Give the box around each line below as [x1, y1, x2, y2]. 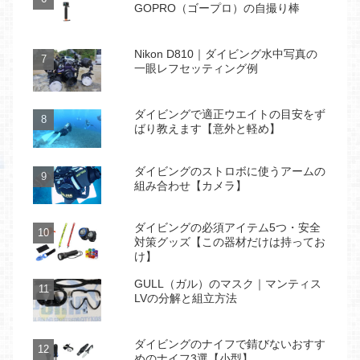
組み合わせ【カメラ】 [134, 178, 247, 192]
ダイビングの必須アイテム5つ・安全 [134, 221, 321, 235]
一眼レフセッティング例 [134, 62, 258, 76]
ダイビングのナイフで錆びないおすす [134, 337, 325, 351]
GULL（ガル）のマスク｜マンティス [134, 277, 321, 291]
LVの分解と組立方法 [134, 292, 237, 305]
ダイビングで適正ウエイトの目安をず [134, 108, 325, 121]
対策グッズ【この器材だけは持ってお [134, 235, 325, 249]
